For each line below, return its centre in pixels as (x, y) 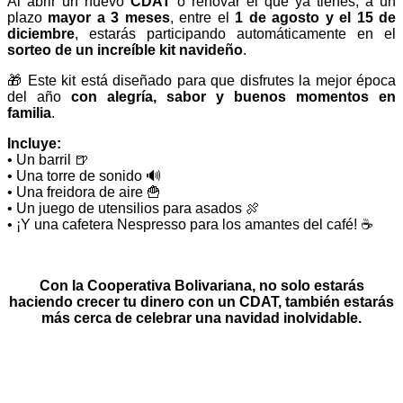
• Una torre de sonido (76, 176)
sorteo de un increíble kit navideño (125, 50)
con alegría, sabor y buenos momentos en (233, 97)
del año (39, 97)
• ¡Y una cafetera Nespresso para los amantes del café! (184, 225)
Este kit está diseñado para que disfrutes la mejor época (210, 81)
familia (29, 113)
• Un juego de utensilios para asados (126, 209)
